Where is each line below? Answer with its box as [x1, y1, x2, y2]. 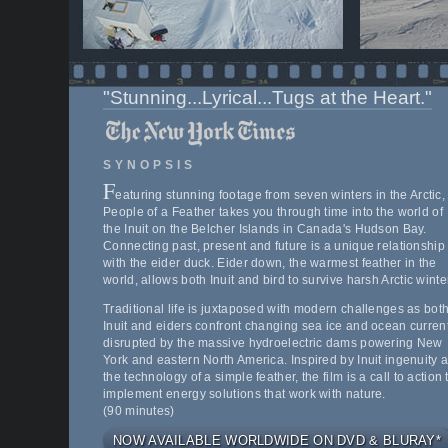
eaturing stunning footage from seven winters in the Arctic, [115, 188, 446, 203]
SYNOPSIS [103, 158, 196, 173]
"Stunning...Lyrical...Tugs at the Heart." [103, 87, 432, 108]
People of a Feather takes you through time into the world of [103, 205, 443, 220]
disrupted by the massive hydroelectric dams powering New [103, 336, 443, 351]
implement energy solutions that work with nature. [103, 387, 386, 402]
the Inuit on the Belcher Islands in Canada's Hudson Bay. [103, 222, 427, 237]
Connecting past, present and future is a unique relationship [103, 239, 445, 254]
